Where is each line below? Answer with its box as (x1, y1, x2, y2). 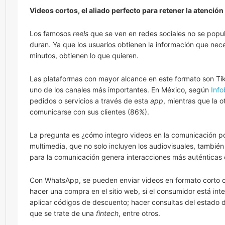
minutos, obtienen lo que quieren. (30, 51, 139, 60)
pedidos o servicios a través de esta (30, 96, 150, 105)
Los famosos (30, 29, 73, 38)
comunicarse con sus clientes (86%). (30, 107, 149, 116)
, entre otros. (119, 208, 160, 217)
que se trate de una (30, 208, 96, 217)
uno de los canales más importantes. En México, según (30, 85, 211, 94)
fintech (96, 208, 119, 217)
